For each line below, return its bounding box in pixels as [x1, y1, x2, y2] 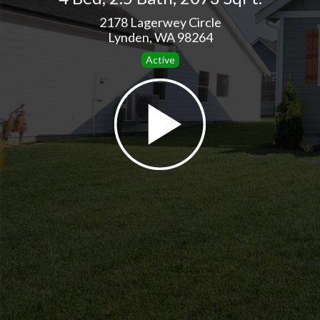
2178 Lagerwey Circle [99, 14, 221, 30]
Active [145, 53, 175, 66]
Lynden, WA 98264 [107, 29, 213, 45]
